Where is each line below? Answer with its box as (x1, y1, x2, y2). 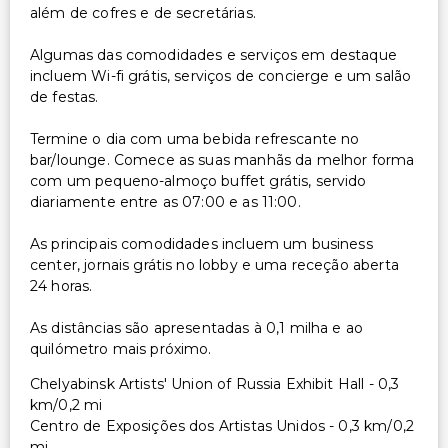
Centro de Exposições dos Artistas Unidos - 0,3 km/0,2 (30, 416, 414, 435)
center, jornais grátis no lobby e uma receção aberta (30, 255, 399, 274)
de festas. (30, 87, 99, 106)
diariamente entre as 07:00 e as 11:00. (30, 192, 301, 211)
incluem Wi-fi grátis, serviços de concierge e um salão (30, 66, 412, 85)
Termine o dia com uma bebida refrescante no (30, 129, 360, 148)
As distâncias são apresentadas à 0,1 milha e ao (30, 318, 364, 337)
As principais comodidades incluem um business (30, 234, 373, 253)
